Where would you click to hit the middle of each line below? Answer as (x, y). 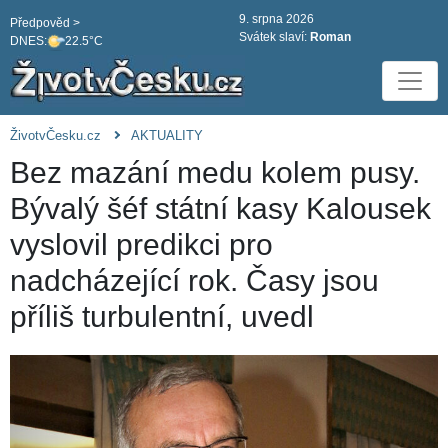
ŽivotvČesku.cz (55, 136)
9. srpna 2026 (276, 19)
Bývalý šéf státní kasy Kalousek (220, 209)
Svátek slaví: (274, 37)
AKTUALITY (167, 136)
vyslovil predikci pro (141, 245)
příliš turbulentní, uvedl (162, 317)
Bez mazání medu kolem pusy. (215, 173)
